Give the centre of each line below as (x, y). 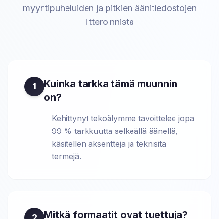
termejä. (66, 156)
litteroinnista (109, 22)
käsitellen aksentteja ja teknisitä (109, 144)
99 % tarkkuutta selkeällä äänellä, (115, 131)
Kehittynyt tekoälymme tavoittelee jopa (123, 118)
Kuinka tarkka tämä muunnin (111, 84)
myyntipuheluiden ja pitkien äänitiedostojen (109, 8)
